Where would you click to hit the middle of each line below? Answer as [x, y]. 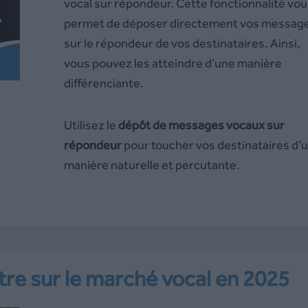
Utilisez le [91, 125]
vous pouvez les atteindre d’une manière [173, 63]
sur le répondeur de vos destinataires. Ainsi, [182, 43]
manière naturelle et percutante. [152, 165]
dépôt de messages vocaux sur [201, 125]
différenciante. [103, 83]
